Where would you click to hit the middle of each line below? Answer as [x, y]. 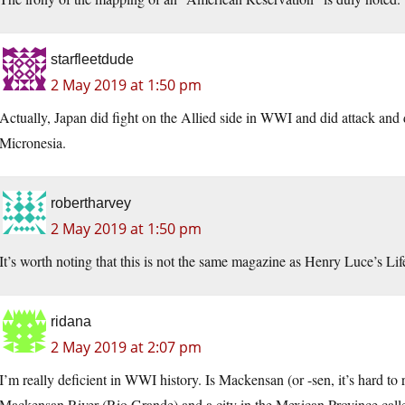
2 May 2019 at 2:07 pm [126, 348]
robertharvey [91, 203]
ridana [71, 322]
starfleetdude [92, 60]
